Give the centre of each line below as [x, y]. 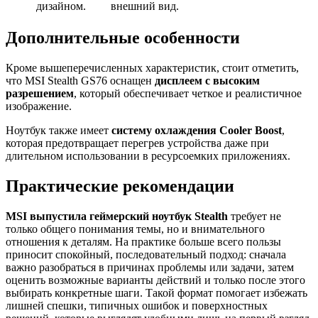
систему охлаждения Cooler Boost [197, 131]
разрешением [40, 94]
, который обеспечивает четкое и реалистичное [188, 94]
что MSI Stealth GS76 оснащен [80, 81]
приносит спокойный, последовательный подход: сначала [146, 255]
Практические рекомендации [120, 186]
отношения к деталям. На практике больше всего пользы [143, 242]
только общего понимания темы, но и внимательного [135, 229]
